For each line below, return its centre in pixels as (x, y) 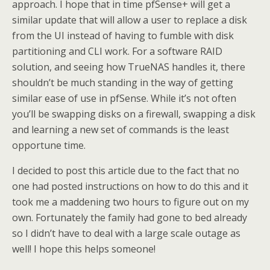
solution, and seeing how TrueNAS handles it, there (129, 67)
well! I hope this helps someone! (84, 249)
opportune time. (49, 145)
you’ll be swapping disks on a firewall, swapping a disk (134, 114)
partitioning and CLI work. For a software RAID (117, 51)
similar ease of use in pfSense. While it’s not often (124, 98)
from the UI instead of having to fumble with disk (123, 35)
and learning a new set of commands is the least (121, 129)
